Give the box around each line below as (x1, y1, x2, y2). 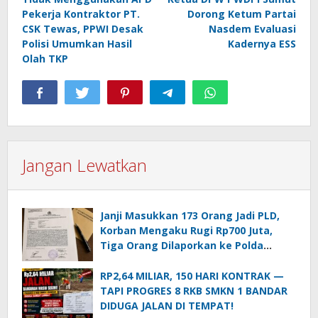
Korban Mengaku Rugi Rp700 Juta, (100, 224, 273, 238)
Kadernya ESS (228, 37, 296, 51)
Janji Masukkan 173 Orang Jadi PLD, (100, 209, 280, 223)
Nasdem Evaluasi (209, 22, 296, 36)
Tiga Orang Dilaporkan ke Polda (100, 238, 263, 253)
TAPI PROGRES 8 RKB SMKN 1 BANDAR (100, 284, 287, 298)
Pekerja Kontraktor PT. (22, 7, 140, 21)
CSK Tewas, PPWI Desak (22, 22, 143, 36)
